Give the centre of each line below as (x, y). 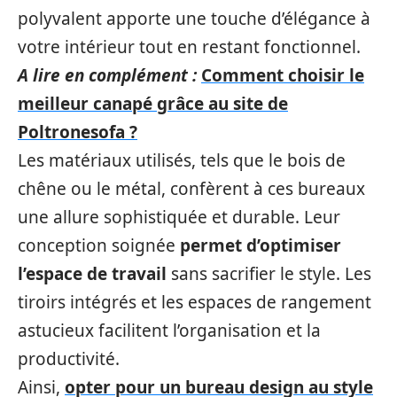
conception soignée (99, 245)
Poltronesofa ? (78, 132)
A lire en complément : (107, 75)
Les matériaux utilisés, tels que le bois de (182, 160)
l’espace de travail (92, 274)
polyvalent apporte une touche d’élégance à (194, 19)
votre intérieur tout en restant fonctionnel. (189, 47)
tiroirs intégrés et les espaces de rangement (195, 302)
